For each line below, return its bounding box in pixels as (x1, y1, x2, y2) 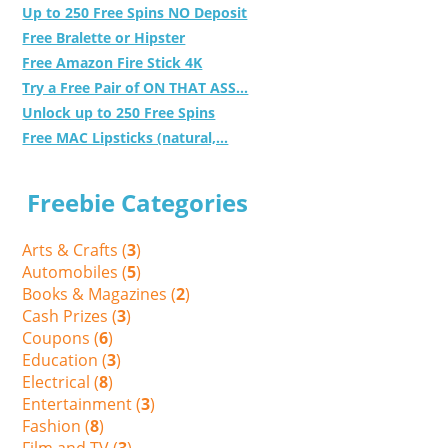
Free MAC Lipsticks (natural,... (22, 127, 229, 147)
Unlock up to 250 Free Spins (22, 102, 216, 122)
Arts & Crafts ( (22, 238, 128, 261)
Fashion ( (22, 414, 91, 437)
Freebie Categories (27, 185, 249, 219)
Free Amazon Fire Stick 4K (22, 52, 203, 72)
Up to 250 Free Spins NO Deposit (22, 2, 248, 22)
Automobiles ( (22, 260, 128, 283)
